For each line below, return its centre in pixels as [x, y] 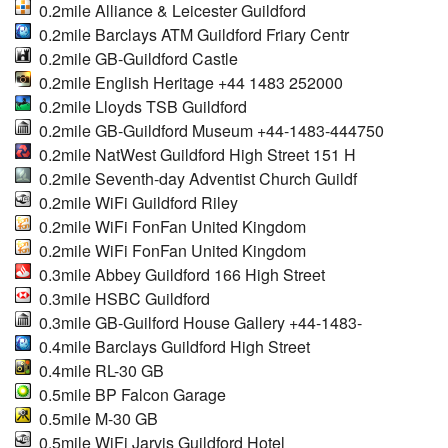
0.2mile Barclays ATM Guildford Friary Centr [190, 34]
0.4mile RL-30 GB [97, 370]
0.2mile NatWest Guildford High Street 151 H [193, 154]
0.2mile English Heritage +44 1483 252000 [187, 82]
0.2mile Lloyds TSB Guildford [139, 106]
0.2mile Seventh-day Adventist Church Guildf [194, 178]
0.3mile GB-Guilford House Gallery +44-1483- [196, 322]
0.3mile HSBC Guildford [120, 298]
